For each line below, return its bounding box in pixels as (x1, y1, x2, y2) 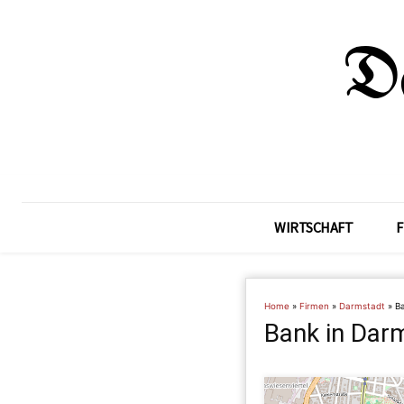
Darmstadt (339, 301, 385, 311)
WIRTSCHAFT (274, 218, 353, 236)
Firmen (299, 301, 329, 311)
